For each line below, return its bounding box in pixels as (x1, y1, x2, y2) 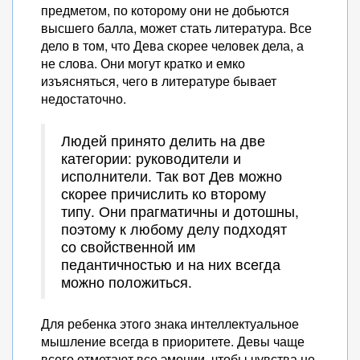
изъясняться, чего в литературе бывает (41, 72, 276, 90)
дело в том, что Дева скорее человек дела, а (41, 36, 304, 55)
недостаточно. (41, 89, 126, 108)
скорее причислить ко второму (61, 183, 266, 203)
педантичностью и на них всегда (61, 254, 280, 274)
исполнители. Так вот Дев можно (61, 166, 282, 186)
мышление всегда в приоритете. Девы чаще (41, 332, 305, 350)
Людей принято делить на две (61, 130, 265, 150)
